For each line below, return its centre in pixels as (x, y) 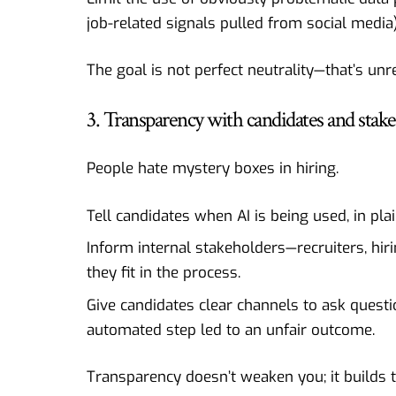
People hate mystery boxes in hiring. (213, 169)
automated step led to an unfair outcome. (231, 330)
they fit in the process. (164, 273)
